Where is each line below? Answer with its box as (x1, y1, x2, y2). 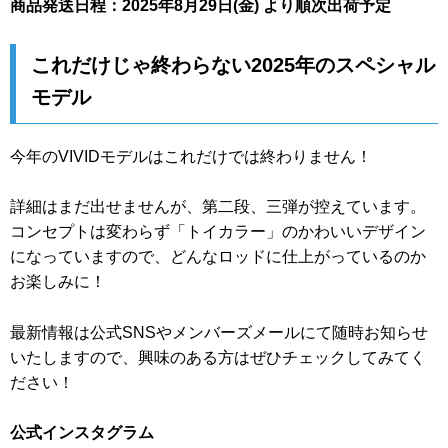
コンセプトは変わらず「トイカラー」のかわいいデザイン (10, 223, 426, 241)
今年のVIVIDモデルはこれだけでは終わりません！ (10, 147, 372, 165)
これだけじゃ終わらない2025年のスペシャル (31, 53, 435, 76)
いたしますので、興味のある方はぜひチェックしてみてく (10, 348, 426, 366)
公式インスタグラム (10, 424, 154, 442)
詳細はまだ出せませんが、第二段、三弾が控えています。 (10, 198, 426, 216)
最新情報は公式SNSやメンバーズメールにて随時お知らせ (10, 323, 428, 341)
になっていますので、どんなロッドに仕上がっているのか (10, 248, 426, 266)
